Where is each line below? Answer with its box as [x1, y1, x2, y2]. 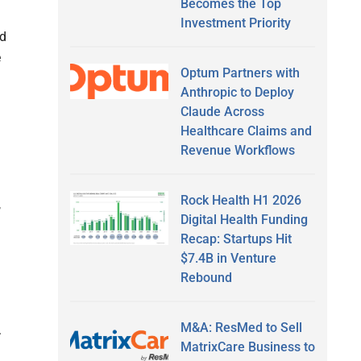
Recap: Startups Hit [180, 230, 292, 247]
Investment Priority [180, 15, 291, 31]
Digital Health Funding [180, 211, 308, 227]
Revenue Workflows [180, 142, 295, 158]
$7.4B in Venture [180, 250, 276, 266]
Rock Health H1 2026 [180, 192, 301, 208]
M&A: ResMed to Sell [180, 319, 302, 335]
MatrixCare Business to [180, 338, 315, 355]
